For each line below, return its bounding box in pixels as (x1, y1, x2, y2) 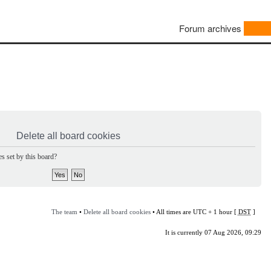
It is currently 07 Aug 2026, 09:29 (165, 228, 261, 236)
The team (51, 207, 77, 215)
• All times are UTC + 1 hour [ (150, 207, 238, 215)
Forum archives (179, 22, 241, 35)
